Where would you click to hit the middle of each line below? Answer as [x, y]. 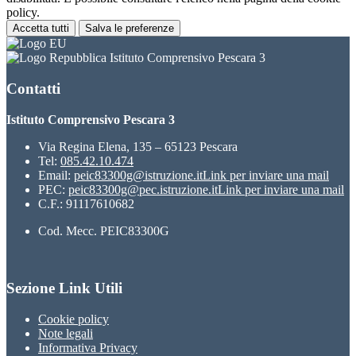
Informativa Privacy [88, 347]
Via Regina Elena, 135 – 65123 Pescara [138, 146]
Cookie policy [74, 319]
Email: [56, 175]
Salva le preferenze [130, 29]
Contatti [33, 88]
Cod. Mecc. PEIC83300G [104, 230]
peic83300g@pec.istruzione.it [143, 189]
